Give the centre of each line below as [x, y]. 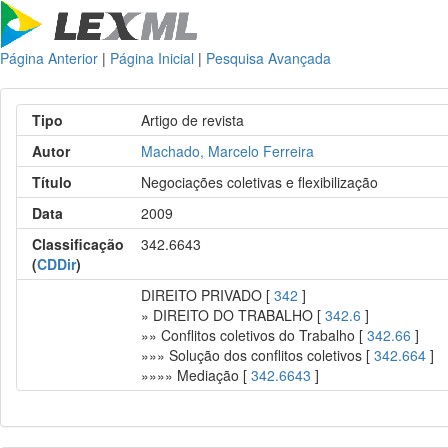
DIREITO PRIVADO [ [208, 295]
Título [52, 182]
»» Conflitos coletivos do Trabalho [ [254, 335]
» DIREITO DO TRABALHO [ [233, 315]
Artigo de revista [193, 120]
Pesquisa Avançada [268, 58]
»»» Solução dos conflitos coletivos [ [258, 355]
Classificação [78, 244]
